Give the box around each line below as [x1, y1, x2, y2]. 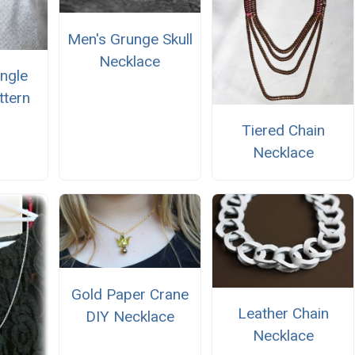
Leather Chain [237, 304, 329, 323]
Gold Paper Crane [71, 284, 189, 303]
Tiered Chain [241, 121, 325, 140]
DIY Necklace [85, 307, 174, 326]
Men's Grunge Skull [67, 29, 193, 48]
